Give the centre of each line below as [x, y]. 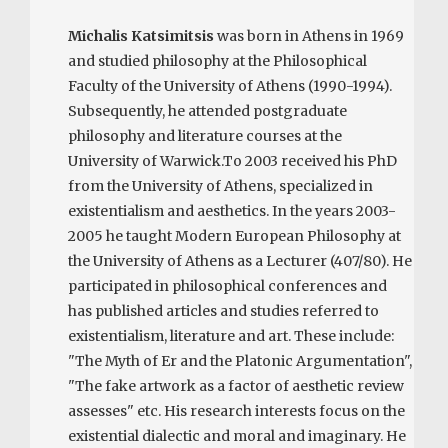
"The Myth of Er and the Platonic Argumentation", [240, 360]
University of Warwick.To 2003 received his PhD [233, 160]
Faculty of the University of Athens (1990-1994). [230, 85]
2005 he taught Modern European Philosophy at [235, 235]
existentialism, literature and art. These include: [231, 335]
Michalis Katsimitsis [141, 35]
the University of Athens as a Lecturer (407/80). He [240, 260]
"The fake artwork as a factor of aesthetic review [236, 385]
